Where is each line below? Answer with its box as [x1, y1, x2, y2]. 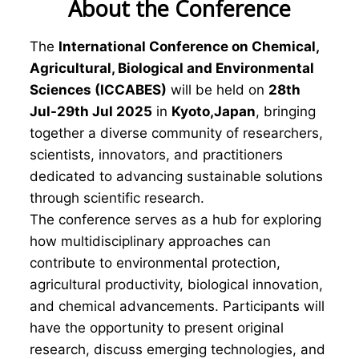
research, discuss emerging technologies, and [30, 341, 325, 357]
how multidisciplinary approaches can [30, 233, 271, 249]
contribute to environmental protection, [30, 255, 280, 271]
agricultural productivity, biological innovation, [30, 276, 323, 292]
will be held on [167, 82, 268, 98]
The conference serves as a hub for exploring [30, 212, 321, 228]
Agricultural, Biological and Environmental [30, 60, 314, 76]
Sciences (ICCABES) [30, 82, 167, 98]
